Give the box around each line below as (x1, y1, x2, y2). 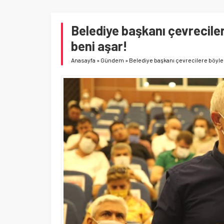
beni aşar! (71, 38, 127, 53)
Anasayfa (71, 56, 95, 63)
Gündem (100, 56, 124, 63)
